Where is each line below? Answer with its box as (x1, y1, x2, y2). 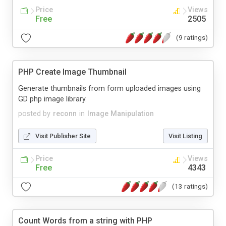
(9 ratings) (176, 33, 208, 42)
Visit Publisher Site (35, 132, 91, 140)
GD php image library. (18, 94, 87, 103)
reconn (53, 109, 77, 118)
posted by (18, 109, 50, 118)
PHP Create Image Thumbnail (18, 67, 127, 77)
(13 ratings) (172, 182, 208, 191)
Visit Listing (168, 132, 202, 140)
